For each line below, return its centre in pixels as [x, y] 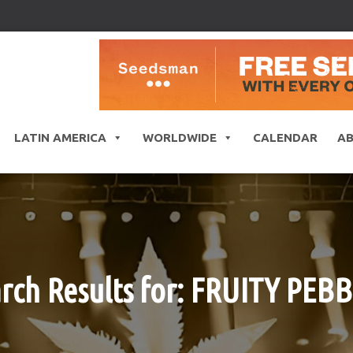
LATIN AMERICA [60, 138]
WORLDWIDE [179, 138]
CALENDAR [285, 138]
